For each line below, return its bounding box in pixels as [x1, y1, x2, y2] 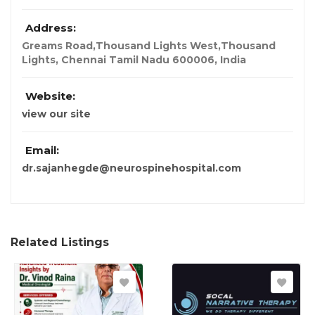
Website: [25, 89, 75, 103]
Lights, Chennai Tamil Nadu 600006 [22, 53, 214, 67]
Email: [25, 143, 59, 157]
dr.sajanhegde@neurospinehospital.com [22, 162, 241, 175]
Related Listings [11, 236, 109, 250]
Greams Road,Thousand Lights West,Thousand [22, 39, 276, 53]
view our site [22, 108, 91, 121]
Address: [25, 21, 76, 35]
